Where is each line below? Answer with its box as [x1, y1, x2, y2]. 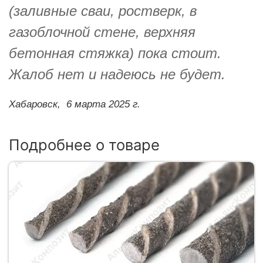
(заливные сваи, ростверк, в [9, 2, 197, 19]
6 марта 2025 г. [66, 98, 140, 110]
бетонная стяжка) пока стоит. [9, 45, 221, 61]
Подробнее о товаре [9, 135, 160, 154]
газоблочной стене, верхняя [9, 23, 195, 40]
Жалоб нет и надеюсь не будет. [9, 66, 225, 82]
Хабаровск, [9, 98, 60, 110]
